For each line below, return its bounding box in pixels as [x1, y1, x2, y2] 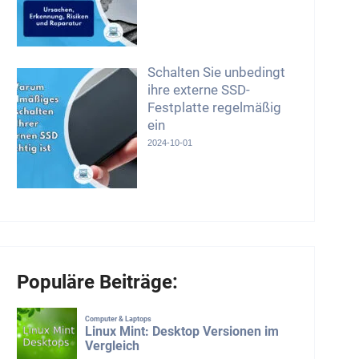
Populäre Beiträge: [16, 271, 178, 293]
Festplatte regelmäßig [147, 99, 281, 115]
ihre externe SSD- [147, 82, 250, 98]
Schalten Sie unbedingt [147, 64, 285, 80]
